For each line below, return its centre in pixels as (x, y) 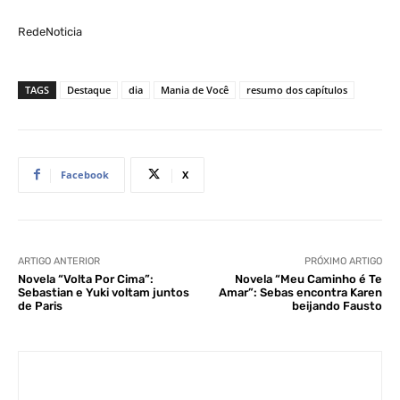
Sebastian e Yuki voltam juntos (104, 292)
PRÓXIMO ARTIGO (343, 261)
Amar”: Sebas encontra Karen (300, 292)
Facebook (85, 174)
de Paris (40, 305)
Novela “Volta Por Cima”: (86, 279)
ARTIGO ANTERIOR (59, 261)
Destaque (89, 89)
